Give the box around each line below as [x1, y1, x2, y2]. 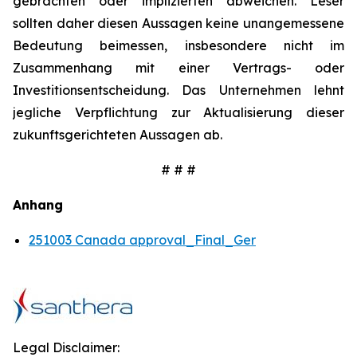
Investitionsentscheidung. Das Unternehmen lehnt [13, 82, 344, 98]
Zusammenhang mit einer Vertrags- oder [13, 60, 344, 76]
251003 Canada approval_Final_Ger [29, 232, 256, 248]
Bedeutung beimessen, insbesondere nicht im [13, 37, 344, 53]
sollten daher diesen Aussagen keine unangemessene [13, 15, 344, 31]
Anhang [13, 197, 63, 213]
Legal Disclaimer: [13, 339, 120, 355]
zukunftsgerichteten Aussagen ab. [13, 127, 222, 143]
